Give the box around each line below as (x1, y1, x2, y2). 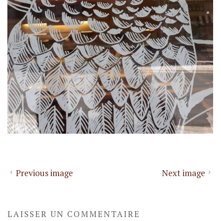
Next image (161, 168, 205, 179)
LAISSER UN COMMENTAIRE (7, 208, 141, 220)
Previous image (16, 168, 74, 179)
